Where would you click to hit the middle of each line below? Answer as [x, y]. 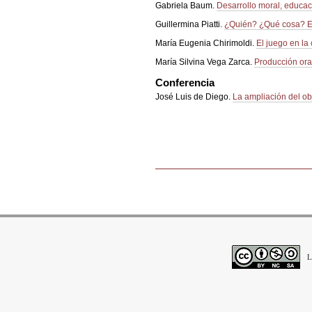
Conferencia [185, 82]
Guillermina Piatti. [190, 25]
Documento [178, 193]
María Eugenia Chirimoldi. [206, 44]
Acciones [174, 173]
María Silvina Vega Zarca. [205, 62]
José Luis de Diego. [194, 97]
